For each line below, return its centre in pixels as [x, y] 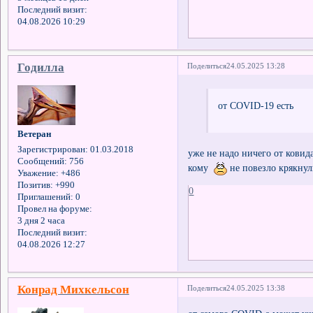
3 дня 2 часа [41, 220]
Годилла [41, 67]
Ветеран [34, 134]
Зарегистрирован [51, 149]
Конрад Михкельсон [73, 290]
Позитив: [35, 185]
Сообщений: [42, 161]
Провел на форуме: [54, 209]
